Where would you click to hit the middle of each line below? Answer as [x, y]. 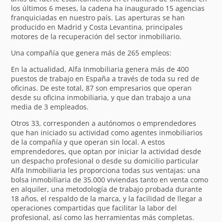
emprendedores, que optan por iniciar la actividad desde [106, 151]
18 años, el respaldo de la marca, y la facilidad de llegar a [107, 198]
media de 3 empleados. [50, 107]
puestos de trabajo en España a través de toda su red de [105, 78]
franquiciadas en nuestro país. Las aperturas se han [98, 17]
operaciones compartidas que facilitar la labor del [94, 208]
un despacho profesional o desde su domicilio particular [105, 161]
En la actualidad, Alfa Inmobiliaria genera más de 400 [100, 69]
